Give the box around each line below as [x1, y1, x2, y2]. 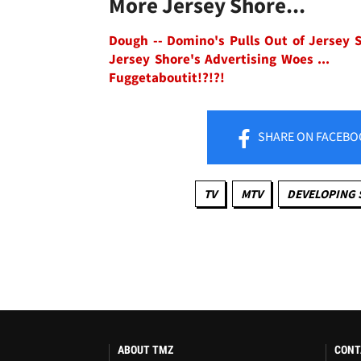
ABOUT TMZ [118, 343, 173, 357]
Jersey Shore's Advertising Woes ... [109, 51, 330, 68]
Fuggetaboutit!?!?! [109, 69, 225, 87]
